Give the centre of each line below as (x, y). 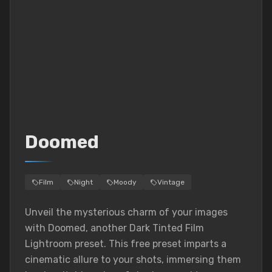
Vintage (171, 182)
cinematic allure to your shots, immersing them (133, 260)
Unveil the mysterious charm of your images (126, 212)
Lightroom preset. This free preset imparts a (126, 244)
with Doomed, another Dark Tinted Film (114, 228)
